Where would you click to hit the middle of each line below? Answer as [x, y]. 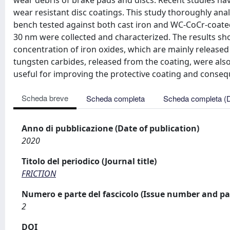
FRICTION [39, 174]
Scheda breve [45, 98]
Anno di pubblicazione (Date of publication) [110, 128]
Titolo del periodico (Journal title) [89, 161]
